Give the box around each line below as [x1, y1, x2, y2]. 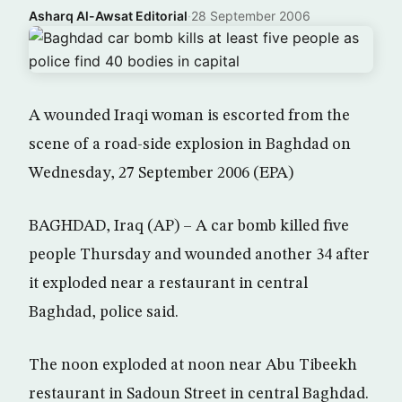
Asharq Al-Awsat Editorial [29, 8, 188, 23]
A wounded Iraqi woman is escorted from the [29, 108, 350, 124]
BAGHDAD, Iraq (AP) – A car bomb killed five [29, 218, 349, 234]
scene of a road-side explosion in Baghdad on [29, 136, 351, 153]
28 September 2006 [191, 8, 310, 23]
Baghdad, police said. [29, 304, 179, 320]
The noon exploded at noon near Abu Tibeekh [29, 357, 357, 373]
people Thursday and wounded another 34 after [29, 247, 370, 263]
